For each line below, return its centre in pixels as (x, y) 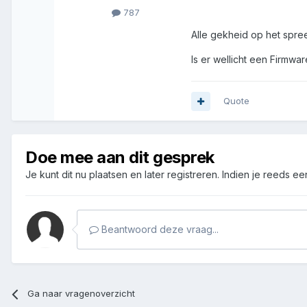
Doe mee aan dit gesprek (120, 158)
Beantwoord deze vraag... (159, 230)
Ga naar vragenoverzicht (82, 294)
